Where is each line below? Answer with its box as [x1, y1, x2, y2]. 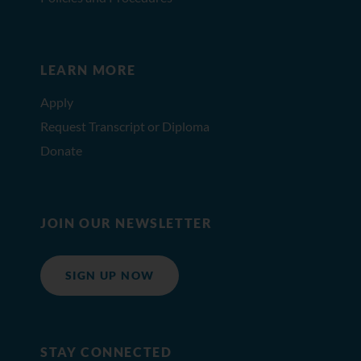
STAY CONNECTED [39, 343, 172, 359]
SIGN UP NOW [64, 268, 155, 282]
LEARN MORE [39, 61, 136, 77]
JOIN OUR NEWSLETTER [39, 214, 213, 230]
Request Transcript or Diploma [39, 118, 210, 134]
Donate [39, 142, 82, 158]
